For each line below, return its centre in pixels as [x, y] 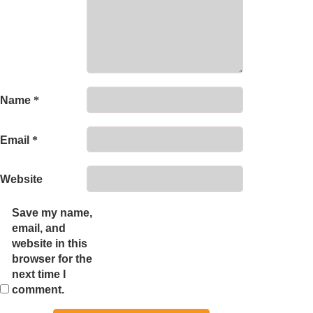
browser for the [52, 259]
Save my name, [52, 212]
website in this [50, 243]
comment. [38, 289]
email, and [39, 228]
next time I [39, 274]
